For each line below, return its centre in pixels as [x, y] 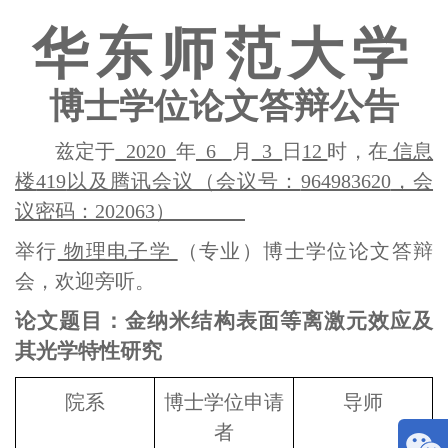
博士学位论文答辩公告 [224, 106]
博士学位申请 [224, 402]
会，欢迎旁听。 [85, 281]
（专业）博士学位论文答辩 [305, 251]
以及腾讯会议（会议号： [183, 181]
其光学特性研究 [88, 351]
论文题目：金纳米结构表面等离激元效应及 [224, 321]
